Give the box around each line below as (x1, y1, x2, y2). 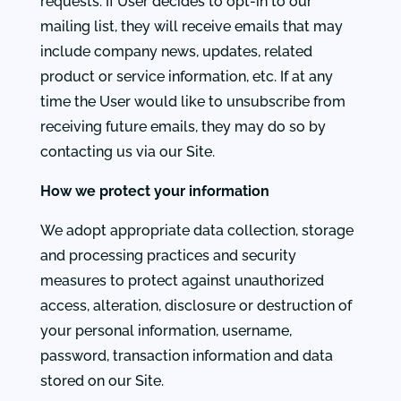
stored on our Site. (39, 372, 164, 389)
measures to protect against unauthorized (39, 272, 324, 289)
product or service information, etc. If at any (39, 68, 333, 85)
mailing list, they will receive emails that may (39, 18, 343, 35)
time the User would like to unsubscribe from (39, 93, 346, 110)
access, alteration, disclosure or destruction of (39, 297, 352, 314)
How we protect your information (39, 183, 269, 200)
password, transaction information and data (39, 347, 333, 364)
